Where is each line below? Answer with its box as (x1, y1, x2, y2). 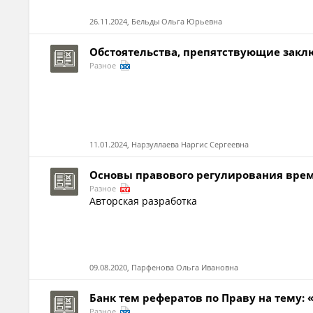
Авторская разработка (89, 194, 198, 208)
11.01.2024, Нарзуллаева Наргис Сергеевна (89, 139, 249, 150)
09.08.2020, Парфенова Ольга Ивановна (89, 262, 239, 272)
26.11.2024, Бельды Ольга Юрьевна (89, 16, 223, 27)
